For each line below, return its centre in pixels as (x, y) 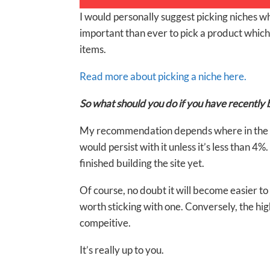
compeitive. (105, 222)
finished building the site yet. (142, 163)
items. (93, 49)
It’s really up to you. (122, 250)
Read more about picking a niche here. (163, 76)
